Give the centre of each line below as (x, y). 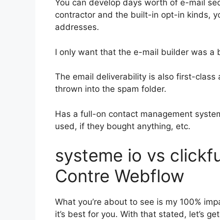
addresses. (77, 27)
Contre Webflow (120, 176)
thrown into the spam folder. (111, 89)
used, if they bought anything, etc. (123, 126)
